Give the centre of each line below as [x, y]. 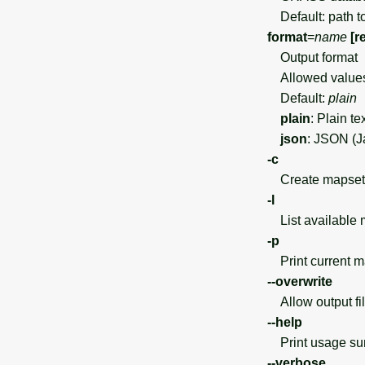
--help [285, 322]
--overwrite [300, 281]
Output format [312, 57]
